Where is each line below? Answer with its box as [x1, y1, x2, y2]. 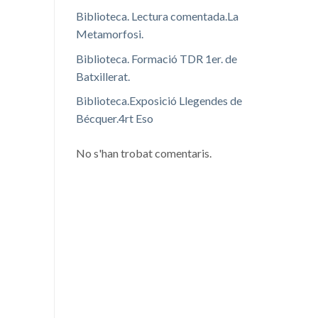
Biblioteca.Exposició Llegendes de [76, 94, 242, 108]
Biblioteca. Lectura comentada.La [76, 9, 238, 23]
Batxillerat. [76, 69, 130, 83]
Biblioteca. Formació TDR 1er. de [76, 51, 237, 65]
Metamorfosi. [76, 27, 143, 41]
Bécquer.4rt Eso [76, 111, 153, 126]
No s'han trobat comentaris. [76, 146, 212, 160]
